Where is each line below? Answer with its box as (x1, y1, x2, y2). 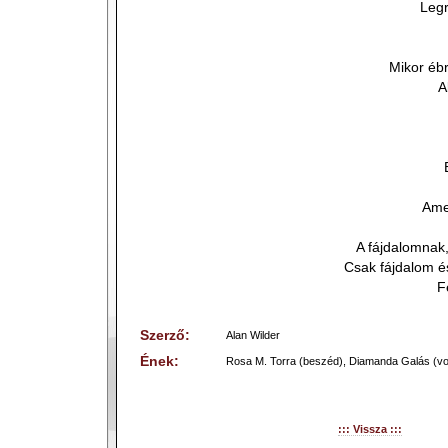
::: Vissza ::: (338, 423, 402, 435)
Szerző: (140, 327, 190, 343)
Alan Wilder (226, 329, 280, 341)
